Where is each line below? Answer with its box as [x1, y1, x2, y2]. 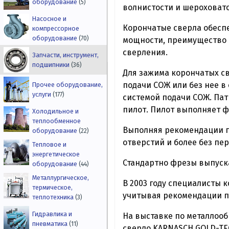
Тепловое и [32, 141, 67, 149]
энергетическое [32, 150, 80, 158]
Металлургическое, [32, 174, 89, 182]
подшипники [32, 61, 72, 69]
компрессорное [32, 25, 80, 33]
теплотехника [32, 193, 76, 201]
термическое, [32, 184, 73, 192]
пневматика [32, 220, 70, 228]
